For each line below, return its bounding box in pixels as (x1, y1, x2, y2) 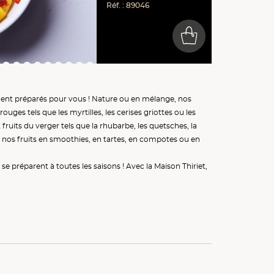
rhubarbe (100, 121, 135, 131)
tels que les (26, 108, 70, 117)
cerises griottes (117, 108, 173, 117)
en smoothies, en (37, 135, 104, 144)
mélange (142, 94, 175, 104)
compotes (139, 135, 178, 144)
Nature (92, 94, 118, 104)
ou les (172, 108, 196, 117)
